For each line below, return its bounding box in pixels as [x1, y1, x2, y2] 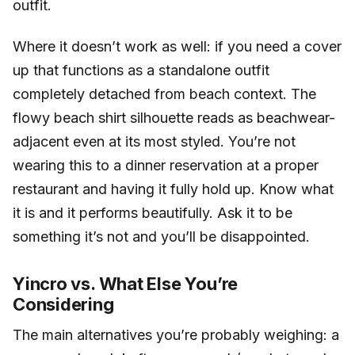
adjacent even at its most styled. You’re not [13, 132, 296, 150]
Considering [13, 293, 114, 315]
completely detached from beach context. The [13, 85, 316, 102]
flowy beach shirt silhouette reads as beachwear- [13, 109, 335, 126]
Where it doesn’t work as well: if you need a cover [13, 37, 342, 55]
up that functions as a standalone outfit [13, 61, 269, 78]
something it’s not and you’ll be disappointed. [13, 227, 310, 245]
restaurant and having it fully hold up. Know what [13, 180, 334, 197]
